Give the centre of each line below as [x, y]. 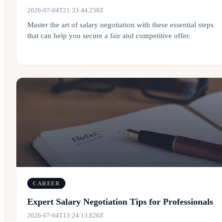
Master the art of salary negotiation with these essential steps [120, 25]
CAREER [47, 183]
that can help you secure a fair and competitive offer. [109, 36]
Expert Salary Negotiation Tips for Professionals [120, 202]
